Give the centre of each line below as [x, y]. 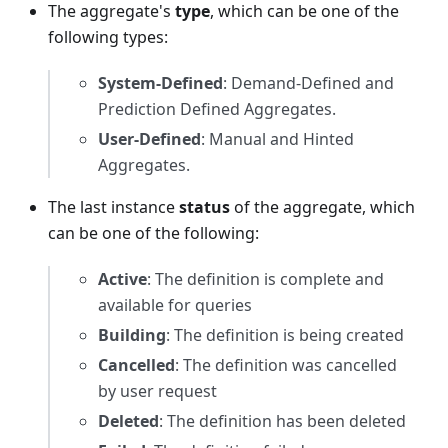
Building [132, 335]
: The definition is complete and [265, 279]
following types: [108, 37]
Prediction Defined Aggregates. [217, 109]
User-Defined [149, 139]
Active [122, 279]
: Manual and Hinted [277, 139]
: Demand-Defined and [308, 83]
